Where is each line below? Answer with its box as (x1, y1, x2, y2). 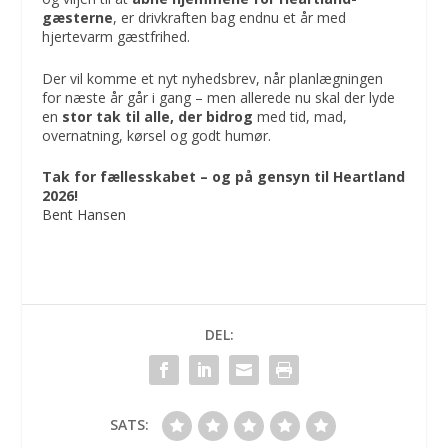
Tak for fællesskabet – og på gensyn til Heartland (42, 166, 406, 186)
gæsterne (42, 8, 114, 28)
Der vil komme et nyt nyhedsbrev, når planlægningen (42, 68, 384, 88)
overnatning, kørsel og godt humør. (42, 125, 272, 145)
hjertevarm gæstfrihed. (42, 27, 191, 47)
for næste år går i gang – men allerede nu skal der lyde (42, 87, 396, 107)
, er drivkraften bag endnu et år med (113, 8, 347, 28)
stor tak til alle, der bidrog (62, 106, 254, 126)
